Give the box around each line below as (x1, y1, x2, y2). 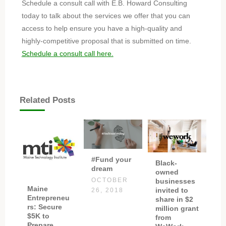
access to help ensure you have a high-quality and (21, 24, 182, 32)
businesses (155, 177, 196, 186)
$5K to (27, 212, 49, 220)
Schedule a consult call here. (21, 49, 114, 58)
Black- (155, 159, 178, 167)
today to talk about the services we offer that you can (21, 11, 190, 20)
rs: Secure (27, 203, 62, 211)
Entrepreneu (27, 194, 70, 202)
